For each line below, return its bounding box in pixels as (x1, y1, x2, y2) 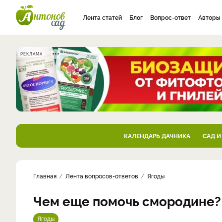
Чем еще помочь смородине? (33, 192, 221, 209)
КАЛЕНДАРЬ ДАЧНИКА (123, 131, 190, 140)
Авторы (198, 13, 221, 21)
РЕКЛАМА (20, 51, 43, 56)
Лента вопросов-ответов (65, 171, 138, 180)
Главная (33, 171, 56, 180)
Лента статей (83, 13, 122, 21)
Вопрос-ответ (150, 13, 191, 21)
